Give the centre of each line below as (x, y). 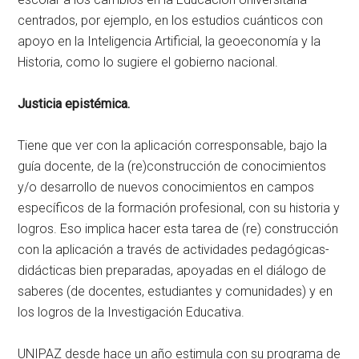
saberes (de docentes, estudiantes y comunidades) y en (175, 292)
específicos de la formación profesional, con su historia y (179, 208)
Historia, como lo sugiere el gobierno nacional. (148, 63)
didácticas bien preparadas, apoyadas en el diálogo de (172, 271)
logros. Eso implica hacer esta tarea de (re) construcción (178, 229)
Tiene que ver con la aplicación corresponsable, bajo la (173, 146)
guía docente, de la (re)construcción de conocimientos (172, 167)
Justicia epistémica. (74, 104)
